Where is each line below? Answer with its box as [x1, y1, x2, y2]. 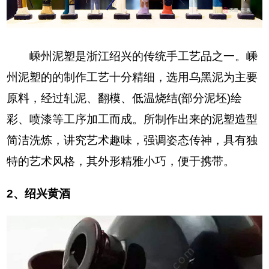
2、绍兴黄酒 [7, 187, 71, 200]
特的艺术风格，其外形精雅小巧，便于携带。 [7, 154, 235, 168]
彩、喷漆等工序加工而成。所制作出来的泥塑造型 [7, 112, 258, 125]
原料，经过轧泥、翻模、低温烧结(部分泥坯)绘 [7, 91, 243, 104]
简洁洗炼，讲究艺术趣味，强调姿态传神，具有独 [7, 133, 258, 147]
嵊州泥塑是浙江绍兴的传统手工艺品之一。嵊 [7, 49, 258, 62]
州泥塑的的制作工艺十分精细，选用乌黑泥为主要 [7, 70, 258, 83]
